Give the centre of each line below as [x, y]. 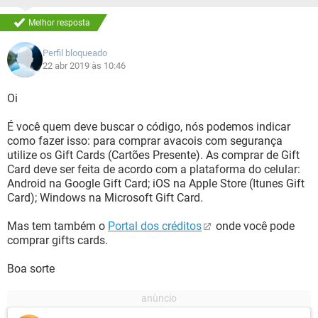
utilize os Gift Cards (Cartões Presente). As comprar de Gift [153, 155]
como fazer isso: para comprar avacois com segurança [145, 141]
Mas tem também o [57, 226]
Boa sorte [31, 269]
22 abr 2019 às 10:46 [84, 66]
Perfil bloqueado [75, 53]
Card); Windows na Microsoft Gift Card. [105, 198]
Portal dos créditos [155, 226]
